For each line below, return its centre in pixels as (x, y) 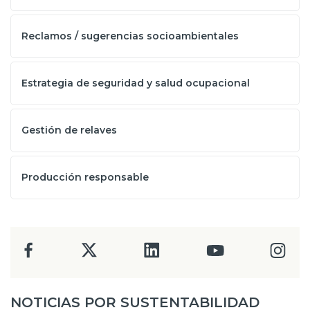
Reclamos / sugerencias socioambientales (130, 36)
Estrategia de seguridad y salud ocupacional (136, 83)
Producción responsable (85, 177)
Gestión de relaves (69, 130)
